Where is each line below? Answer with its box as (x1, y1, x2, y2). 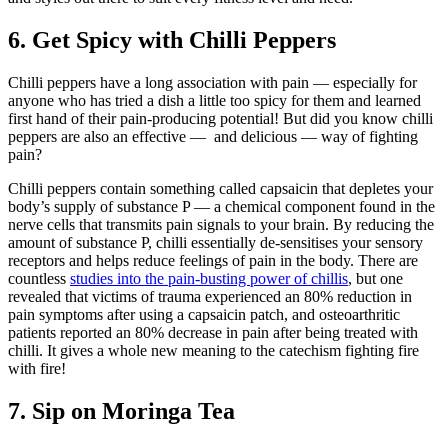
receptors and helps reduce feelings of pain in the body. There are (8, 251, 418, 269)
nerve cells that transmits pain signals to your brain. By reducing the (8, 215, 434, 233)
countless (8, 269, 70, 287)
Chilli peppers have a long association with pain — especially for (8, 73, 417, 91)
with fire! (8, 359, 70, 377)
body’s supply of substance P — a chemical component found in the (8, 197, 435, 215)
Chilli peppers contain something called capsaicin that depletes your (8, 179, 433, 197)
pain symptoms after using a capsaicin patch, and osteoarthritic (8, 305, 400, 323)
